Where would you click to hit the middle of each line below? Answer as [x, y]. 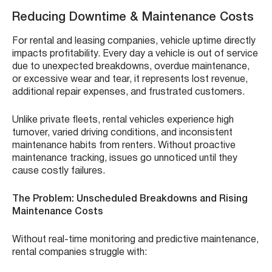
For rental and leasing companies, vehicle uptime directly [134, 41]
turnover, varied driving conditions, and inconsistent [122, 133]
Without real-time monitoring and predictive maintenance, [135, 240]
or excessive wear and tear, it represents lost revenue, [130, 79]
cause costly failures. [59, 171]
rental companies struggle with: [80, 252]
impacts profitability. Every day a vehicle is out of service [135, 54]
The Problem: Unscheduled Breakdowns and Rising [130, 199]
